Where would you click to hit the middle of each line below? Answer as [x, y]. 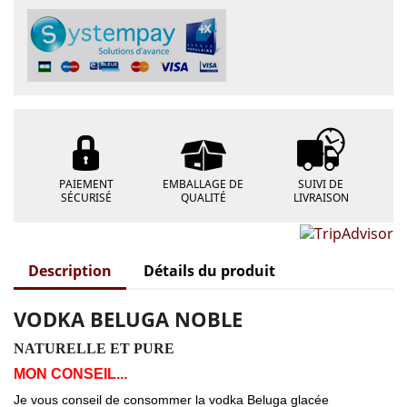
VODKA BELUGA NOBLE [128, 319]
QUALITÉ [203, 198]
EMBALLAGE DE [203, 184]
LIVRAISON [321, 198]
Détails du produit [210, 271]
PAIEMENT [86, 184]
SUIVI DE [321, 184]
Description [70, 271]
